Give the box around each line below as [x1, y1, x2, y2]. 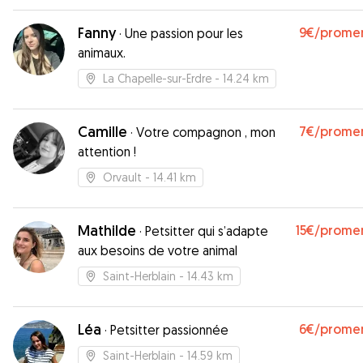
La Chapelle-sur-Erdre [103, 71, 211, 85]
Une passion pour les [125, 25, 243, 41]
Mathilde [78, 221, 136, 240]
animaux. [78, 45, 126, 61]
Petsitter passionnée [110, 322, 228, 338]
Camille [78, 122, 127, 141]
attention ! [78, 143, 136, 160]
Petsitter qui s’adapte [145, 223, 268, 239]
